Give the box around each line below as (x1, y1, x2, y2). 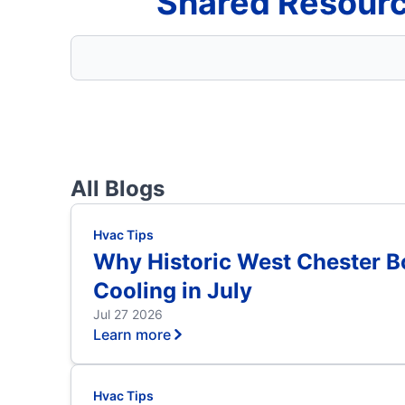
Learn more (92, 325, 171, 344)
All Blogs (70, 175, 165, 202)
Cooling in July (92, 278, 252, 304)
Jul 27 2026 (92, 306, 163, 322)
